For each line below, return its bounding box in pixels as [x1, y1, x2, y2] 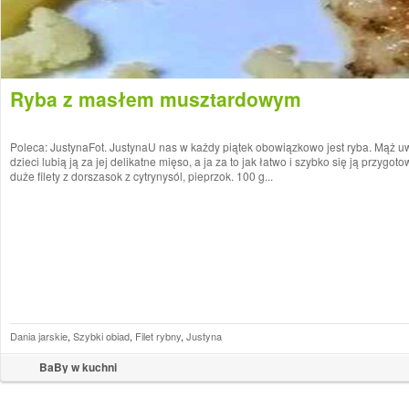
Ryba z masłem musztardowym [10, 85, 301, 112]
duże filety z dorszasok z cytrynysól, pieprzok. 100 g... [10, 168, 273, 184]
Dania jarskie [10, 329, 68, 343]
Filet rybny [135, 329, 181, 343]
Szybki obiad [73, 329, 130, 343]
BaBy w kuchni [39, 359, 117, 375]
